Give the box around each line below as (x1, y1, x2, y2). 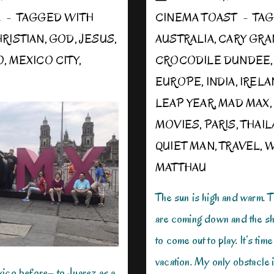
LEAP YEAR (155, 95, 214, 111)
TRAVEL (219, 138, 261, 154)
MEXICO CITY (9, 53, 79, 68)
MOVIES (155, 117, 200, 133)
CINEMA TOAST (155, 10, 237, 26)
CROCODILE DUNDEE (155, 53, 271, 68)
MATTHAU (155, 160, 207, 176)
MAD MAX (218, 95, 270, 111)
